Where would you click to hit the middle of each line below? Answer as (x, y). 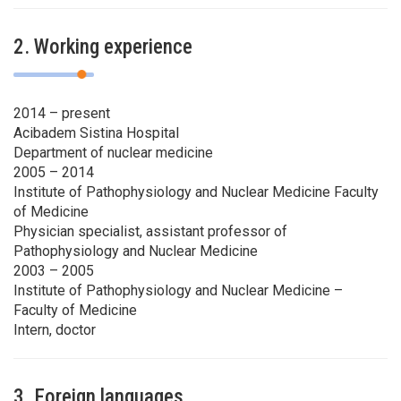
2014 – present (62, 113)
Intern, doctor (55, 329)
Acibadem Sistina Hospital (96, 132)
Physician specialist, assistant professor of (150, 231)
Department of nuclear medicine (113, 152)
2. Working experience (103, 47)
